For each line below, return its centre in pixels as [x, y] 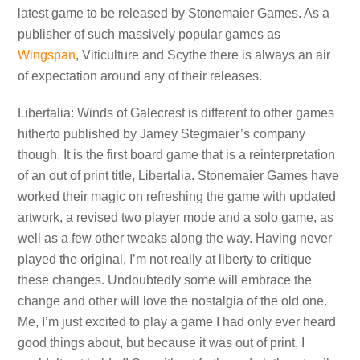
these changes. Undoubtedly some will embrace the [165, 280]
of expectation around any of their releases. [140, 76]
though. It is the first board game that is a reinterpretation [177, 155]
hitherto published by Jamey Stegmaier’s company [162, 134]
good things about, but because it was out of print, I [162, 343]
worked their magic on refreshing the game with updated [177, 197]
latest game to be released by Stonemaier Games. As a [174, 13]
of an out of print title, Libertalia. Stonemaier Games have [179, 176]
